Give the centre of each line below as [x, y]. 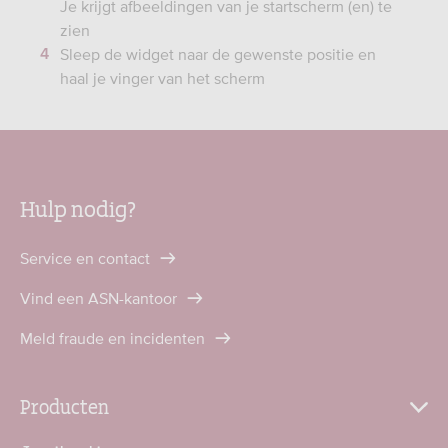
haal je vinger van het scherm [162, 78]
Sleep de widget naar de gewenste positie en [218, 54]
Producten [64, 405]
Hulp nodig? [78, 207]
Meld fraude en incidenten [114, 338]
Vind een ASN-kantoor [100, 298]
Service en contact [87, 258]
